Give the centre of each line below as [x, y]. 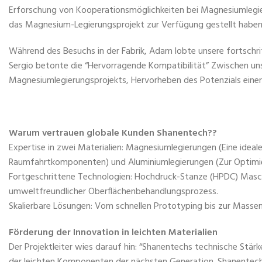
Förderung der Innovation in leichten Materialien [113, 232]
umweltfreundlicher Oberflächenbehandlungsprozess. [113, 192]
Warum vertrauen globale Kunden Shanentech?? [113, 133]
